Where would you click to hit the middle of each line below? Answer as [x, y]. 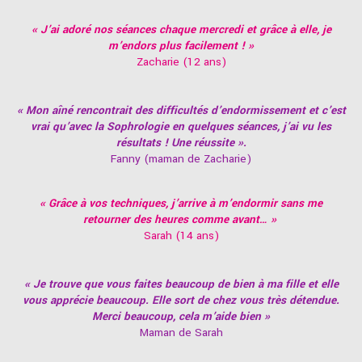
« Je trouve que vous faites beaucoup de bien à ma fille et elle [181, 284]
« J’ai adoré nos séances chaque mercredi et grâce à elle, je [181, 29]
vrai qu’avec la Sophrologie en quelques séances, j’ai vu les [181, 126]
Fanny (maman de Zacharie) [181, 158]
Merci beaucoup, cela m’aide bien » [181, 316]
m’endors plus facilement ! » [181, 45]
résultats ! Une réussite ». [181, 142]
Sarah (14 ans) [181, 235]
